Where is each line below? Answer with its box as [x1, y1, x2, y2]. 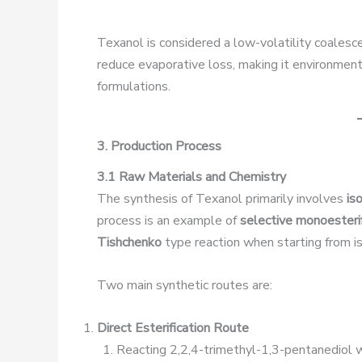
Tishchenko [97, 234, 162, 252]
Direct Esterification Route [97, 318, 249, 337]
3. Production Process [97, 137, 221, 156]
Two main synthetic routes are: [97, 276, 272, 294]
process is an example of [97, 212, 240, 230]
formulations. [97, 77, 170, 95]
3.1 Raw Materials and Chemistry [97, 168, 286, 187]
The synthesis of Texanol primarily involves [97, 190, 347, 208]
